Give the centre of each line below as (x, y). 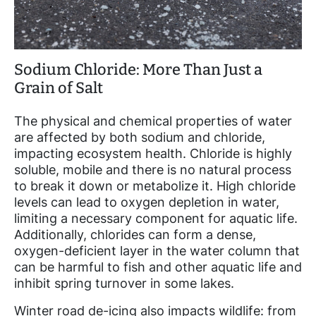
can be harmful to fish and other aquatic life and (158, 267)
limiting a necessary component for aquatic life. (156, 219)
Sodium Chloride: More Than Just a (138, 70)
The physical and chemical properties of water (153, 121)
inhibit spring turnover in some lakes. (124, 284)
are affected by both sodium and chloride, (140, 138)
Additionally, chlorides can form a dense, (135, 235)
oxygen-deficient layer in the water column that (157, 251)
